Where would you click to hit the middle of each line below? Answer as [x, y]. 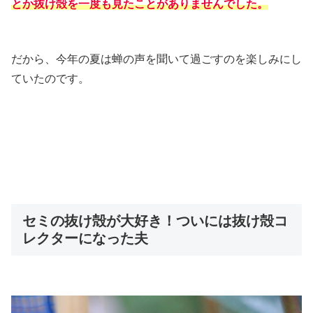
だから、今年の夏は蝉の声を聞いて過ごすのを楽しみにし [156, 59]
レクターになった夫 [85, 238]
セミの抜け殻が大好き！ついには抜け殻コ [155, 220]
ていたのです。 [50, 79]
